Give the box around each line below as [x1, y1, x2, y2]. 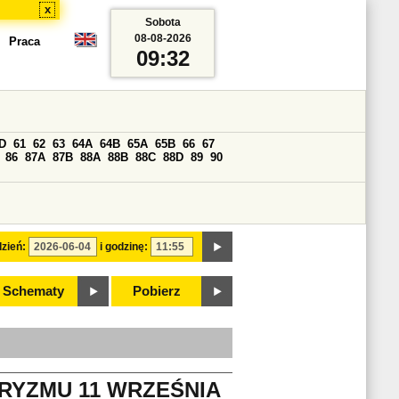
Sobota [144, 16, 181, 28]
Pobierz [133, 284, 181, 298]
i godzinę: [100, 240, 148, 253]
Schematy [2, 284, 64, 298]
